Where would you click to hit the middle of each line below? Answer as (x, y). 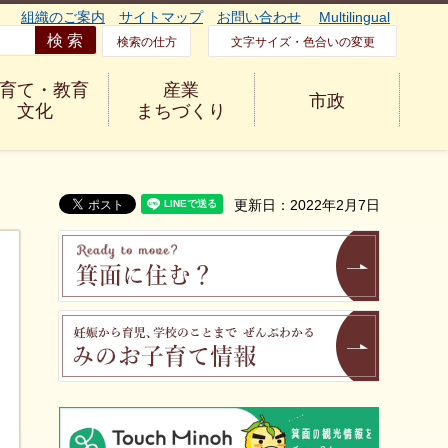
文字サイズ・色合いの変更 (302, 42)
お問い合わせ (259, 17)
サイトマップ (161, 17)
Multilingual (354, 17)
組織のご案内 (63, 17)
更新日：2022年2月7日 (307, 205)
